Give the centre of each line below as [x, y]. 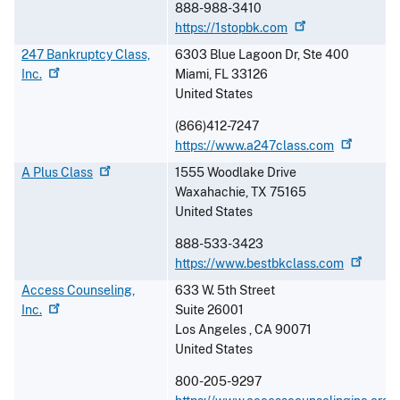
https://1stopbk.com [231, 28]
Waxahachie [210, 192]
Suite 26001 [209, 310]
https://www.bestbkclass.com [259, 264]
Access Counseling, [78, 291]
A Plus [41, 173]
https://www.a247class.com [254, 146]
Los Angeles [212, 330]
